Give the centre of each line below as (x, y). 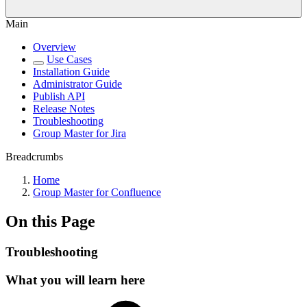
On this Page (50, 221)
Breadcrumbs (34, 157)
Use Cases (69, 59)
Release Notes (64, 109)
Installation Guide (71, 72)
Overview (54, 47)
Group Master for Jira (79, 133)
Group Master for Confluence (97, 192)
